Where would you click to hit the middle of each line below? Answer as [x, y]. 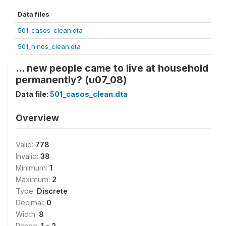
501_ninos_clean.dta [49, 46]
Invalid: [28, 156]
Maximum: [34, 179]
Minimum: [33, 167]
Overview [37, 118]
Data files [34, 14]
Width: [27, 214]
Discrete [52, 191]
